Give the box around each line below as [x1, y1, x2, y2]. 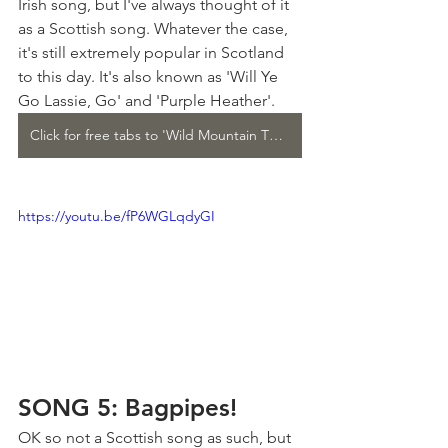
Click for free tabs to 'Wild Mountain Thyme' [269, 126, 283, 145]
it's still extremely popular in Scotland [18, 43, 288, 63]
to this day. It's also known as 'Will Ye [18, 67, 282, 87]
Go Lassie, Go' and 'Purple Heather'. [18, 91, 275, 111]
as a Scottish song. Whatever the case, [18, 19, 292, 39]
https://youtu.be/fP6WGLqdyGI [18, 207, 215, 226]
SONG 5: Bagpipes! [18, 393, 237, 422]
